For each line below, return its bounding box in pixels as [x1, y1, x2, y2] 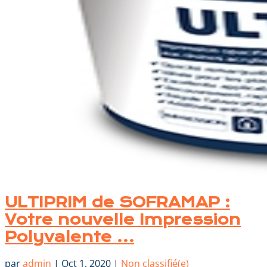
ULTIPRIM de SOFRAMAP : [5, 193, 230, 211]
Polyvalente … [5, 228, 134, 246]
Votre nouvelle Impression [5, 210, 241, 228]
